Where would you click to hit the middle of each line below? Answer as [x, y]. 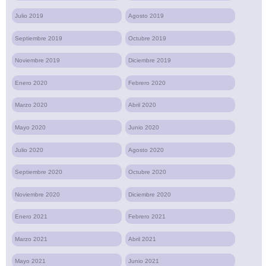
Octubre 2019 [148, 38]
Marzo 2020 [31, 105]
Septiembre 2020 [39, 172]
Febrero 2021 [147, 217]
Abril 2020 [142, 105]
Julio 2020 [29, 150]
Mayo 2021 [30, 261]
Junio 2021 [144, 261]
